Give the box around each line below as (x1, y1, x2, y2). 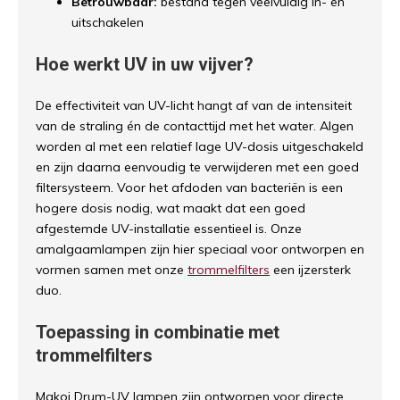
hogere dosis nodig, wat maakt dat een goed (36, 200, 305, 217)
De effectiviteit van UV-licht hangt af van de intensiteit (36, 97, 352, 114)
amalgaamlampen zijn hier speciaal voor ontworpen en (36, 241, 364, 258)
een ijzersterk (270, 262, 351, 279)
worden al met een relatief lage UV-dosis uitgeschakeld (36, 138, 363, 155)
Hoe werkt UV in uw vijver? (36, 54, 254, 76)
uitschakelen (71, 14, 144, 31)
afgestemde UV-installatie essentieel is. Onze (36, 221, 302, 237)
